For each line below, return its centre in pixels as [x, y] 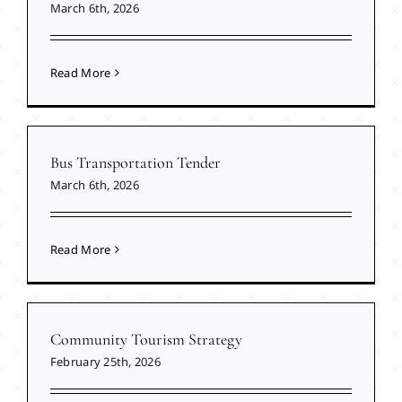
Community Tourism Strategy [146, 340]
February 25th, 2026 [105, 362]
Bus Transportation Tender [135, 163]
